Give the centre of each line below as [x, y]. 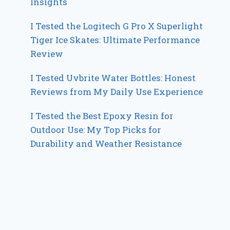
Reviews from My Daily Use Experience [117, 91]
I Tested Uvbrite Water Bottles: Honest [113, 78]
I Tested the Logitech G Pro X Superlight [117, 26]
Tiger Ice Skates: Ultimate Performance [115, 40]
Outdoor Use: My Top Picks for [96, 129]
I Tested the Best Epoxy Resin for [102, 116]
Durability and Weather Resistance [106, 143]
